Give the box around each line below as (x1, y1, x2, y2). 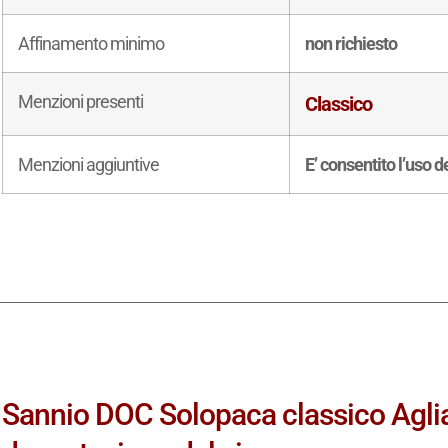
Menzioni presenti (18, 91, 144, 113)
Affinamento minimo (18, 33, 165, 55)
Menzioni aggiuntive (18, 154, 160, 176)
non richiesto (305, 33, 398, 55)
